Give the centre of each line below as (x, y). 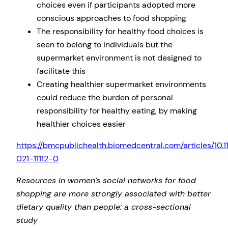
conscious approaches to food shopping (111, 18)
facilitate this (61, 71)
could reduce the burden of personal (105, 98)
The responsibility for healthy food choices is (120, 32)
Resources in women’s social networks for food (106, 180)
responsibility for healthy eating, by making (117, 111)
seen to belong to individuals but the (105, 45)
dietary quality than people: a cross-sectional (104, 207)
